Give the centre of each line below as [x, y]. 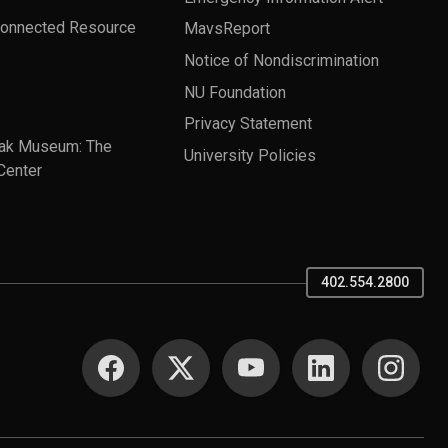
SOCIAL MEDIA [160, 351]
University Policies [250, 155]
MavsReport [227, 28]
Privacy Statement [248, 123]
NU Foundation [235, 92]
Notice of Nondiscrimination [281, 60]
